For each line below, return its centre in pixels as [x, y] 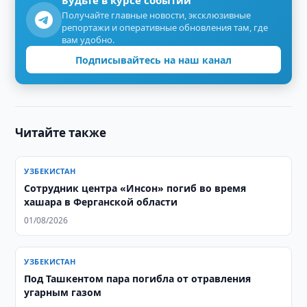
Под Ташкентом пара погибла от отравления [138, 279]
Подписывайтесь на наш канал [153, 60]
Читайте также [61, 133]
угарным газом [63, 292]
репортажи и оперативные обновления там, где [165, 27]
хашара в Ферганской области [101, 202]
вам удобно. [88, 40]
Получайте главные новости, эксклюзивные [157, 15]
